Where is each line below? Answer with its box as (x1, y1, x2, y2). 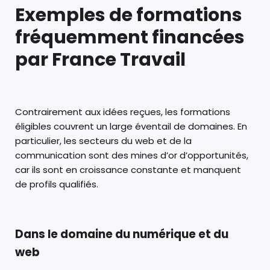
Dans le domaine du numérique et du (15, 225, 228, 242)
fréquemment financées (15, 24, 245, 50)
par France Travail (15, 46, 186, 72)
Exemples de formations (15, 2, 242, 28)
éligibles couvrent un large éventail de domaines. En (15, 119, 247, 133)
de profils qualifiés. (15, 177, 98, 190)
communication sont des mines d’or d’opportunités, (15, 148, 248, 162)
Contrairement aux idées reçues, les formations (15, 105, 230, 118)
